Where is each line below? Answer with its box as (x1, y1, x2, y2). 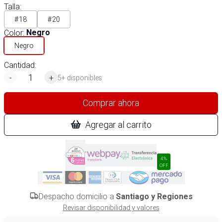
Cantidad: (4, 60, 36, 70)
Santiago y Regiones (115, 192, 193, 201)
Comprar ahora (83, 97, 139, 109)
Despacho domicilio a (38, 191, 116, 201)
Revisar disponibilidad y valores (62, 203, 160, 212)
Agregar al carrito (85, 119, 152, 130)
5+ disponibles (57, 73, 102, 82)
